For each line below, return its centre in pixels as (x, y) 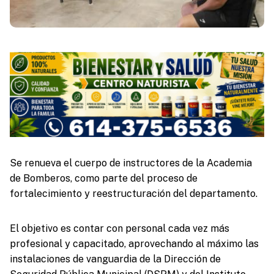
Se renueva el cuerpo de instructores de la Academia (131, 163)
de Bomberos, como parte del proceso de (103, 178)
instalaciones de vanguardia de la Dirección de (115, 259)
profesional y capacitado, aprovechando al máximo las (134, 243)
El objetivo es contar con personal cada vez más (119, 228)
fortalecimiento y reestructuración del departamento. (133, 193)
